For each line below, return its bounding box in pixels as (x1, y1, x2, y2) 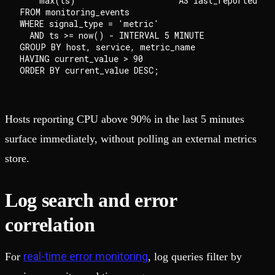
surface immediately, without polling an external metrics (5, 133, 257, 145)
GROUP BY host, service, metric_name (20, 41, 195, 53)
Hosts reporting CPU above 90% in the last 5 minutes (5, 113, 244, 126)
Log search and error (5, 189, 177, 212)
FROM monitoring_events (20, 6, 130, 18)
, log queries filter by (148, 250, 242, 263)
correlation (5, 214, 95, 236)
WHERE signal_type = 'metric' (20, 18, 159, 30)
